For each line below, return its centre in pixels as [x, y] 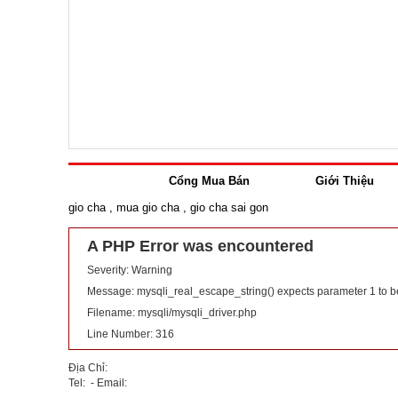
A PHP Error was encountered [200, 246]
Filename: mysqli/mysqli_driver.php [172, 312]
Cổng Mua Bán [209, 180]
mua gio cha [148, 207]
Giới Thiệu [344, 180]
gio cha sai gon [229, 207]
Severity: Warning [130, 270]
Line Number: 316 [131, 334]
